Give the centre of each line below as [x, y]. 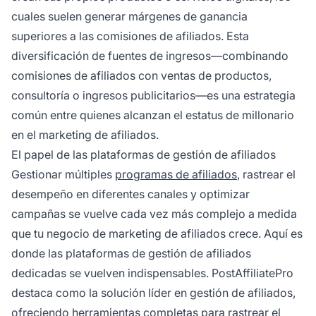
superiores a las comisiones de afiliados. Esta [130, 36]
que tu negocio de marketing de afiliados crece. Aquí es [157, 234]
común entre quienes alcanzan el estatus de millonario [153, 115]
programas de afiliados [176, 175]
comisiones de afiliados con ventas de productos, [141, 76]
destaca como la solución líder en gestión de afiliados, [153, 293]
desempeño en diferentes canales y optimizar [130, 194]
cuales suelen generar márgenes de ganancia [129, 17]
